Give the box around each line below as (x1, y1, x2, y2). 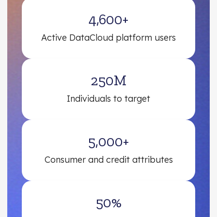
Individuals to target (67, 93, 150, 104)
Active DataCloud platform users (41, 31, 176, 43)
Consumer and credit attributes (44, 154, 173, 165)
